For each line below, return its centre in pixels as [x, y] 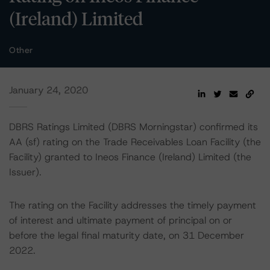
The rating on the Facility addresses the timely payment [133, 205]
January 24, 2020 [49, 90]
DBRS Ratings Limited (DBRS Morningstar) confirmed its [133, 127]
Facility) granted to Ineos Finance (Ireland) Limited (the [130, 157]
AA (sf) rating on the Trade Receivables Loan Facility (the [135, 142]
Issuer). [25, 172]
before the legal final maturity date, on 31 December [127, 235]
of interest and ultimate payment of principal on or [121, 220]
